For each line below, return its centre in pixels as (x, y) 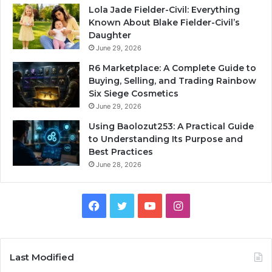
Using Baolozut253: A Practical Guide (171, 127)
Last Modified (42, 257)
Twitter (145, 205)
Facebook (124, 205)
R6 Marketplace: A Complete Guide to (172, 68)
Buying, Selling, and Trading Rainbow (172, 81)
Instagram (208, 205)
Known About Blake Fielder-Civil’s (164, 23)
